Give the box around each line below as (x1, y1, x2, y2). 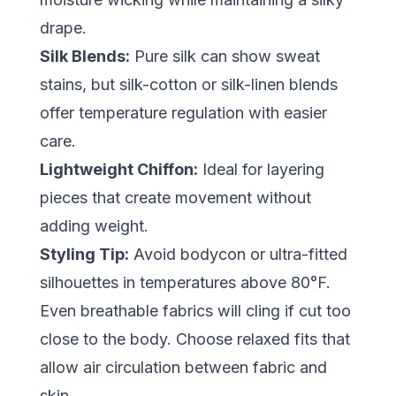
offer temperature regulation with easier (39, 103, 327, 123)
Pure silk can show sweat (129, 47, 320, 66)
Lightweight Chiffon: (39, 160, 198, 179)
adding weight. (39, 217, 148, 236)
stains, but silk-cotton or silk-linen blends (39, 75, 338, 95)
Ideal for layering (197, 160, 324, 179)
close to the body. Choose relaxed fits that (39, 330, 350, 349)
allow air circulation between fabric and (39, 358, 327, 377)
